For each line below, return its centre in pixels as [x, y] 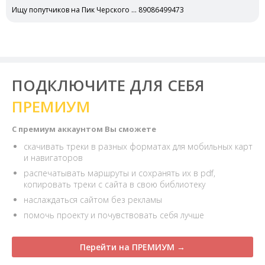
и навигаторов [53, 158]
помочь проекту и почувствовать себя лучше [114, 215]
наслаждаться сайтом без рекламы [93, 200]
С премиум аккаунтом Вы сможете [84, 129]
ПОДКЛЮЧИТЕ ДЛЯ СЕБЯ [108, 85]
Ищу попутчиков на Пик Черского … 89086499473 [98, 10]
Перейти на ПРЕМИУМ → [132, 247]
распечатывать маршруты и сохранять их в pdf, [119, 173]
